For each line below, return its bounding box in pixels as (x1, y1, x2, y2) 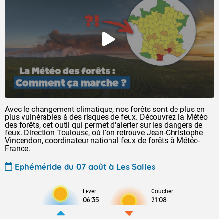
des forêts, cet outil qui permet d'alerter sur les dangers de (5, 120, 202, 130)
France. (5, 144, 30, 153)
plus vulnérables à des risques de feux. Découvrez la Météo (5, 112, 208, 122)
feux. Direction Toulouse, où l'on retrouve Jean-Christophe (5, 128, 203, 137)
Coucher (151, 188, 173, 195)
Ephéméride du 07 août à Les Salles (15, 161, 155, 172)
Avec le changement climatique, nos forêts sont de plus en (5, 105, 205, 114)
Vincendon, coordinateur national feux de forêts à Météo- (5, 136, 200, 145)
